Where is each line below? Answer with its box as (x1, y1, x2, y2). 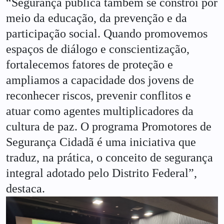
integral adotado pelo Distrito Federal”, (6, 166, 197, 180)
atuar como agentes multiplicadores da (6, 104, 193, 118)
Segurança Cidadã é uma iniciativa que (6, 135, 196, 149)
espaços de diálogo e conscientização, (6, 42, 189, 56)
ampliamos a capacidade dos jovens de (6, 73, 194, 87)
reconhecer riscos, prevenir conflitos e (6, 89, 191, 102)
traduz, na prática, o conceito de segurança (6, 151, 213, 164)
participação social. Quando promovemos (6, 27, 207, 40)
